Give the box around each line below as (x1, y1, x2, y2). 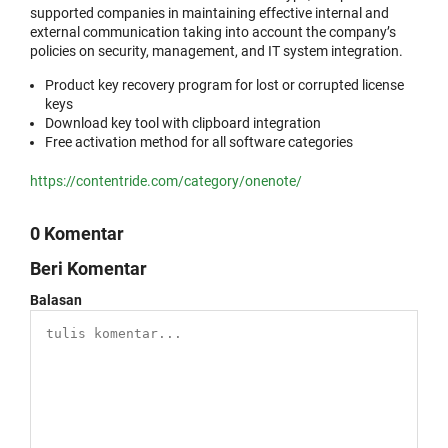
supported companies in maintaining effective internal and (30, 5, 389, 21)
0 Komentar (30, 223, 124, 244)
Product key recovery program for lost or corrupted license (45, 77, 404, 93)
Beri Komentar (30, 258, 147, 279)
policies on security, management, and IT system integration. (30, 43, 403, 59)
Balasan (30, 292, 82, 308)
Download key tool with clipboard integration (45, 115, 321, 131)
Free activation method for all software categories (45, 134, 353, 150)
